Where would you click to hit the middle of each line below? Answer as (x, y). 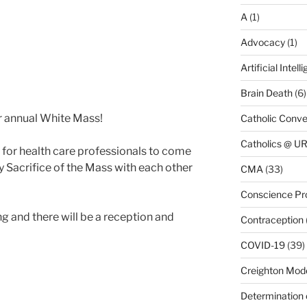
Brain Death (266, 93)
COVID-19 (262, 245)
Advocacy (262, 42)
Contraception (272, 219)
